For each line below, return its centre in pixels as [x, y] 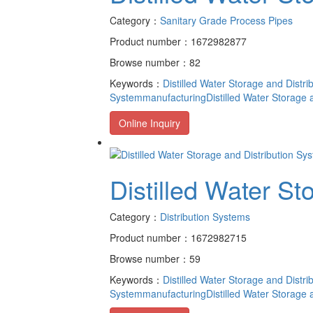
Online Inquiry [150, 123]
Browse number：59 [155, 259]
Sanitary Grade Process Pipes [226, 20]
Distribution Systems [205, 217]
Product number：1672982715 [178, 238]
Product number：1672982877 [178, 41]
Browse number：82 [155, 62]
